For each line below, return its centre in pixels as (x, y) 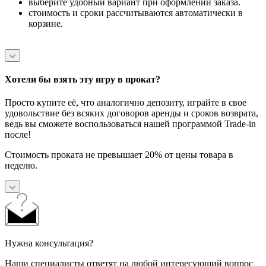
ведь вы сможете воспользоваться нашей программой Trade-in (130, 124)
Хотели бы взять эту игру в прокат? (83, 80)
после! (18, 135)
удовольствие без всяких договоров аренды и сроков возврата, (132, 113)
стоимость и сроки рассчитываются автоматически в (136, 12)
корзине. (46, 23)
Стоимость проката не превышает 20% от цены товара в (119, 155)
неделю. (21, 166)
